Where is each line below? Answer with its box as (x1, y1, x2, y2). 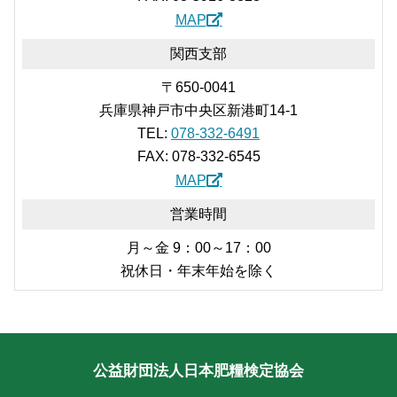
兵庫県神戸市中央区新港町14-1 (99, 103, 298, 118)
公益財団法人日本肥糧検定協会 (93, 362, 304, 379)
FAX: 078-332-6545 (136, 149, 261, 164)
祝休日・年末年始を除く (121, 263, 276, 278)
